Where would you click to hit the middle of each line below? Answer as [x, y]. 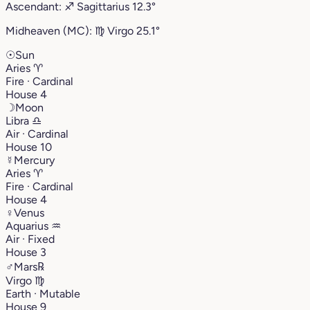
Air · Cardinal [37, 134]
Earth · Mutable [43, 293]
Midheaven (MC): [50, 30]
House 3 [26, 252]
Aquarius [28, 226]
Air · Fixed [30, 239]
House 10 [29, 147]
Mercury [34, 160]
